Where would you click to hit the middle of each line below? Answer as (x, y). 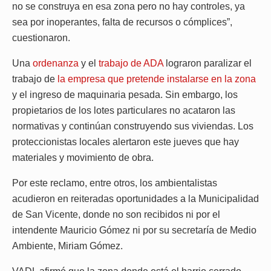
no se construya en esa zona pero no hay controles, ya (129, 7)
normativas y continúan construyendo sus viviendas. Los (133, 126)
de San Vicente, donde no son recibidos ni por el (116, 215)
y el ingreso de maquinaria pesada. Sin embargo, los (125, 95)
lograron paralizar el (207, 64)
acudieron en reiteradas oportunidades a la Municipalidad (135, 199)
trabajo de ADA (131, 64)
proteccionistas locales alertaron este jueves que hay (126, 142)
